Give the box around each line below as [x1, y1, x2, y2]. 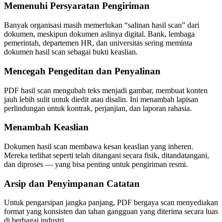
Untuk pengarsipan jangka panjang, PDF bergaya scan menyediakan [4, 198, 218, 207]
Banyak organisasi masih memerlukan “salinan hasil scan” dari [4, 21, 199, 30]
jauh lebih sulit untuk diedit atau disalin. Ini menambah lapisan [4, 95, 198, 104]
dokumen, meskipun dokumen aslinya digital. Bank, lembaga [4, 30, 195, 39]
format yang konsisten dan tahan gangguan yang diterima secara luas [4, 207, 218, 216]
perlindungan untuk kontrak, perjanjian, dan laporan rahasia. [4, 104, 192, 112]
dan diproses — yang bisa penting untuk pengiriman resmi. [4, 160, 188, 169]
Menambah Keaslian [4, 122, 89, 133]
